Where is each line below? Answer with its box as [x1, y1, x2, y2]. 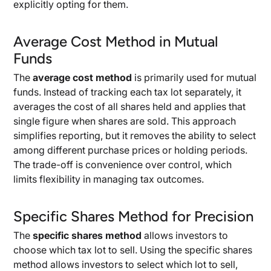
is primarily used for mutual [132, 71, 257, 83]
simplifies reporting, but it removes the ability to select [13, 129, 256, 142]
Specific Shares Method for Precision [13, 207, 254, 225]
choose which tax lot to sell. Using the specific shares [13, 244, 253, 256]
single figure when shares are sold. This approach [13, 115, 237, 127]
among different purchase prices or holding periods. [13, 144, 248, 156]
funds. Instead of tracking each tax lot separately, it [13, 86, 242, 98]
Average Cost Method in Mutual [13, 33, 218, 50]
